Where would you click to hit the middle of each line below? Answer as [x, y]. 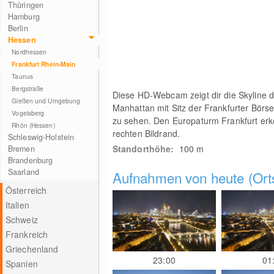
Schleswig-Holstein [41, 137]
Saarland [23, 172]
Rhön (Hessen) [33, 125]
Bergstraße [28, 88]
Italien [17, 205]
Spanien [21, 264]
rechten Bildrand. [146, 133]
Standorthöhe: [146, 149]
